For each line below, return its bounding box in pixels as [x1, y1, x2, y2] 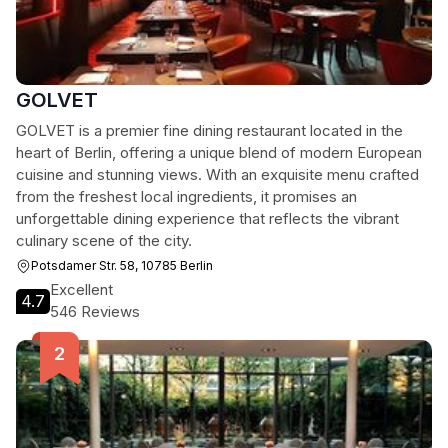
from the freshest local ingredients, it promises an [16, 187, 357, 206]
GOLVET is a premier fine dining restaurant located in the [16, 121, 403, 140]
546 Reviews [50, 302, 140, 321]
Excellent [50, 280, 113, 299]
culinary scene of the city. [16, 231, 192, 250]
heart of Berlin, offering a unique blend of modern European [16, 143, 422, 162]
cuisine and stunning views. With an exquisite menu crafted [16, 165, 419, 184]
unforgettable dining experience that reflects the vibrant [16, 209, 399, 228]
